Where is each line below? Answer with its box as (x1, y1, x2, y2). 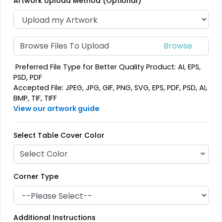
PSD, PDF (13, 72, 43, 82)
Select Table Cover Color (13, 130, 105, 140)
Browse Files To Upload (20, 40, 110, 52)
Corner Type (13, 171, 59, 181)
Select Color (20, 148, 68, 160)
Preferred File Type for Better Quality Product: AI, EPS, (13, 61, 201, 72)
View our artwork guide (13, 103, 100, 113)
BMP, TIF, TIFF (13, 93, 57, 103)
